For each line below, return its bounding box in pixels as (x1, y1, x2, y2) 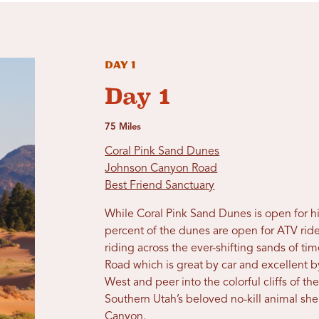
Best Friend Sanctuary (105, 180, 215, 192)
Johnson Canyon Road (105, 163, 218, 175)
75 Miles (105, 122, 142, 132)
